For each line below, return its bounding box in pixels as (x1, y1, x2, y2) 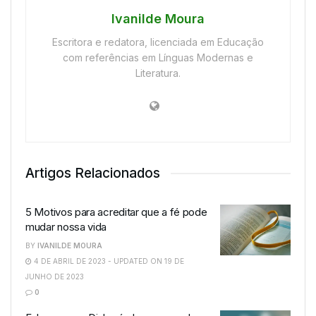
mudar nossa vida (25, 220, 107, 234)
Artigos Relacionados (25, 165, 160, 182)
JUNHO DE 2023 (25, 272, 84, 281)
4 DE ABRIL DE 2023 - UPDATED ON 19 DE (32, 257, 184, 266)
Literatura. (135, 67, 181, 80)
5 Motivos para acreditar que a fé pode (25, 205, 207, 219)
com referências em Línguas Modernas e (63, 51, 253, 64)
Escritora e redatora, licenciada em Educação (52, 36, 264, 49)
